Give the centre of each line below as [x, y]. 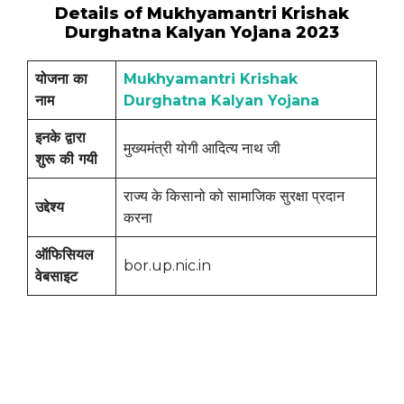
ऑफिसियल [64, 255]
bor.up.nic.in [167, 266]
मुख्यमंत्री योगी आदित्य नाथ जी [204, 149]
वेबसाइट [56, 277]
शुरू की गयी [66, 160]
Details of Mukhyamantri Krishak [202, 14]
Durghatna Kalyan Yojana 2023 [202, 33]
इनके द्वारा [60, 138]
